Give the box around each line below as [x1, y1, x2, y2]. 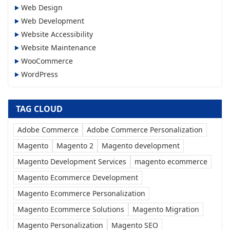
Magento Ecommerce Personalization [17, 188, 145, 198]
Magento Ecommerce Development [17, 172, 138, 182]
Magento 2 [56, 140, 93, 150]
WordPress [21, 69, 58, 80]
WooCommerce [21, 56, 73, 66]
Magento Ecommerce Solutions [17, 204, 124, 214]
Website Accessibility [21, 29, 93, 40]
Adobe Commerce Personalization [87, 124, 203, 135]
